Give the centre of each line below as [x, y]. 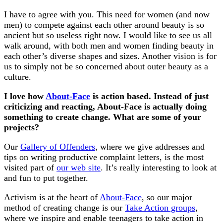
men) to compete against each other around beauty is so [104, 25]
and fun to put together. [46, 178]
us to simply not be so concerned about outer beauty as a [106, 67]
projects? [22, 128]
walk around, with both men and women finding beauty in [109, 46]
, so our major [167, 197]
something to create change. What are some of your [103, 117]
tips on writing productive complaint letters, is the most [104, 157]
